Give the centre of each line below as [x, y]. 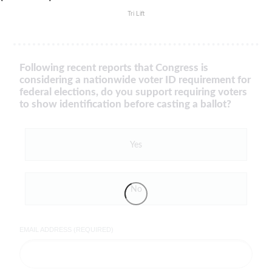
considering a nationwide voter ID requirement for [135, 80]
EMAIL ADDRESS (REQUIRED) [66, 230]
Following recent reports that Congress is [114, 68]
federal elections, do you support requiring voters [133, 92]
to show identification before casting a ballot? [125, 104]
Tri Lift [136, 14]
